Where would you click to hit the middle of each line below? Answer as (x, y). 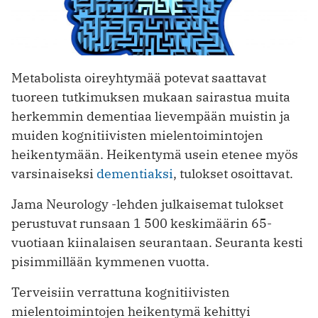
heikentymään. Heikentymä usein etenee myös (155, 155)
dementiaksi (135, 174)
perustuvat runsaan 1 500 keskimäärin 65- (142, 224)
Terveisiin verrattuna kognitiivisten (121, 292)
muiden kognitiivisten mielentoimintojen (137, 136)
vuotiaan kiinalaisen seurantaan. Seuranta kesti (157, 243)
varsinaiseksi (54, 174)
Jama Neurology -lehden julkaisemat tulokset (147, 204)
